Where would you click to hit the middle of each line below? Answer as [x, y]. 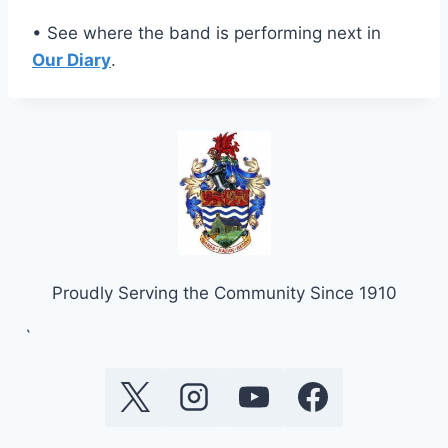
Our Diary [71, 60]
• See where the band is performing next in [206, 33]
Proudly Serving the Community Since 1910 [224, 292]
